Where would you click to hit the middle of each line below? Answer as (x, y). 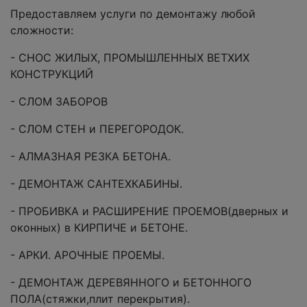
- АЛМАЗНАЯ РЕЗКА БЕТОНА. (90, 157)
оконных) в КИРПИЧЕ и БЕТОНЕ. (99, 228)
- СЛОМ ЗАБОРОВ (59, 102)
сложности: (42, 30)
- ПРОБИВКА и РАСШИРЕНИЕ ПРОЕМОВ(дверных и (149, 211)
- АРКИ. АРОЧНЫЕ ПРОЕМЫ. (87, 255)
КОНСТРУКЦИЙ (52, 74)
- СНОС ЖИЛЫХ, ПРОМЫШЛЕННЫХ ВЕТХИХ (130, 58)
